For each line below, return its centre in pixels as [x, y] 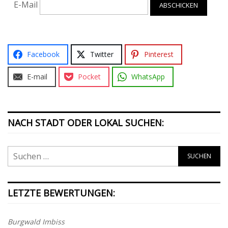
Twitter [102, 54]
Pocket [89, 76]
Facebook [43, 54]
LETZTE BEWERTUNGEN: [61, 193]
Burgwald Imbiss [36, 221]
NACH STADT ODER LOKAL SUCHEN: [86, 122]
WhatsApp [148, 76]
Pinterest [159, 54]
